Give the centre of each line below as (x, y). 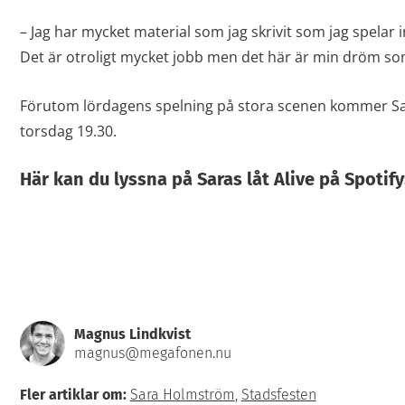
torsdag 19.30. (68, 132)
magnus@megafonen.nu (152, 353)
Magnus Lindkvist (132, 334)
